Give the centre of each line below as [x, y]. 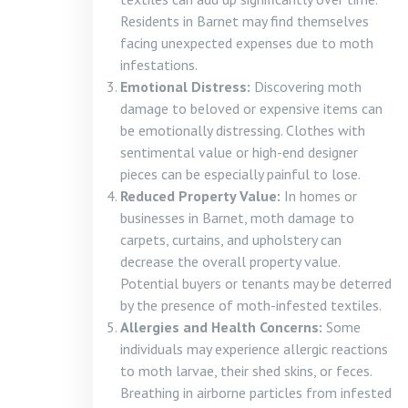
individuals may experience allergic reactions [254, 349]
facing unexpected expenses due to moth [247, 43]
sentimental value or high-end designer [239, 152]
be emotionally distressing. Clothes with [243, 130]
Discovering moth [306, 87]
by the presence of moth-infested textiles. [251, 305]
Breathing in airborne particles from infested [256, 393]
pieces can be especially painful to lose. [240, 174]
